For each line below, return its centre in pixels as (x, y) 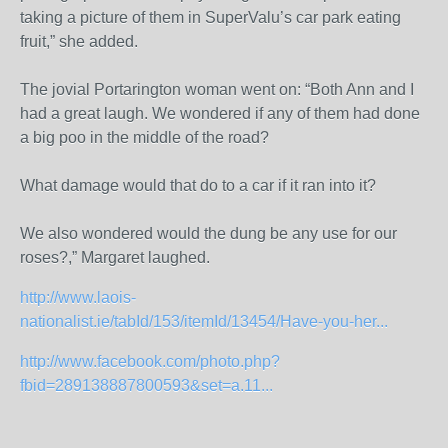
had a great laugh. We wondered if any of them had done (220, 113)
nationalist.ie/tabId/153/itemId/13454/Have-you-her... (204, 321)
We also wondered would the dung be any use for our (208, 233)
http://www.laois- (78, 297)
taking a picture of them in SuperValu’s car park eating (210, 17)
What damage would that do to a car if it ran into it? (198, 185)
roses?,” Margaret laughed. (115, 257)
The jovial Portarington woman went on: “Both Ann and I (217, 89)
